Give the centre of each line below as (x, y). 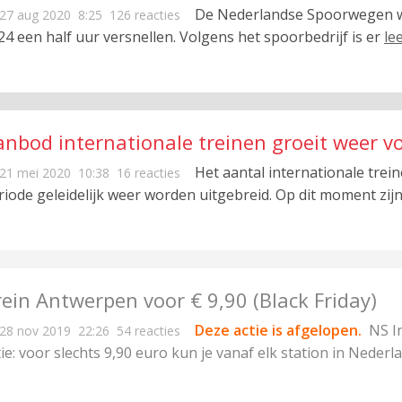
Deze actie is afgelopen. (278, 330)
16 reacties (149, 173)
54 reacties (149, 331)
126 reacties (145, 15)
